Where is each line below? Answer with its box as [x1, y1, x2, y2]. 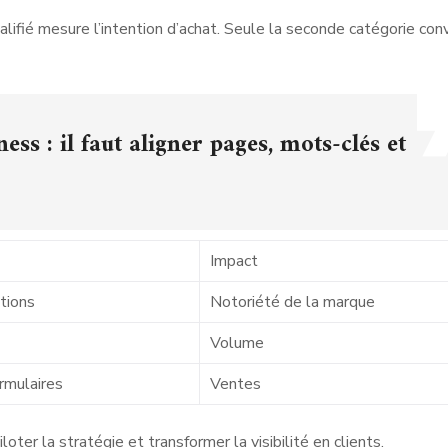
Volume [210, 331, 264, 354]
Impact [210, 249, 258, 272]
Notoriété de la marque [210, 290, 375, 313]
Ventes [210, 372, 261, 395]
